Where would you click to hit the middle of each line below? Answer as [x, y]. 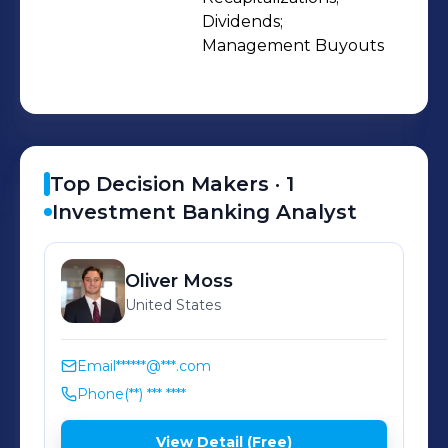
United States [173, 305]
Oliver [151, 281]
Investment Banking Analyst [204, 212]
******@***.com [163, 366]
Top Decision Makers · [168, 184]
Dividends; [242, 21]
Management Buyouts [293, 45]
